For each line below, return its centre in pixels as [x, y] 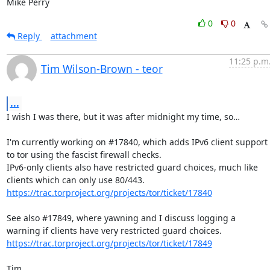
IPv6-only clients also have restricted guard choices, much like [132, 167]
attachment [74, 36]
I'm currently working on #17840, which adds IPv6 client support [137, 142]
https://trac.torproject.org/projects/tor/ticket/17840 [109, 193]
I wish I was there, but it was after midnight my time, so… [123, 117]
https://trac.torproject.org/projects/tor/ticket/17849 [109, 243]
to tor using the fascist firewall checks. [84, 155]
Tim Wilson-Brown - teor [102, 69]
